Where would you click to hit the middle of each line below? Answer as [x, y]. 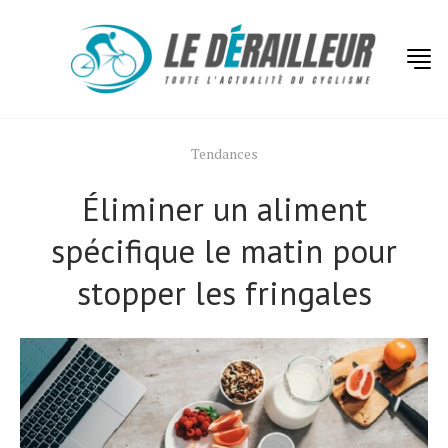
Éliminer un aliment [224, 208]
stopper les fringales [224, 292]
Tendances [224, 153]
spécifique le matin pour [224, 250]
